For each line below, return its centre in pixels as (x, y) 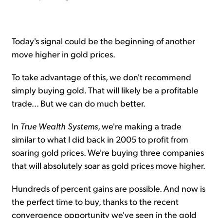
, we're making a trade (140, 126)
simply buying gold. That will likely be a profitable (105, 90)
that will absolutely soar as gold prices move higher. (109, 165)
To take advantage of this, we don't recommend (101, 77)
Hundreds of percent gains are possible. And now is (109, 188)
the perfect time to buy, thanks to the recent (95, 201)
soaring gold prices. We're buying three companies (108, 152)
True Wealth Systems (59, 126)
